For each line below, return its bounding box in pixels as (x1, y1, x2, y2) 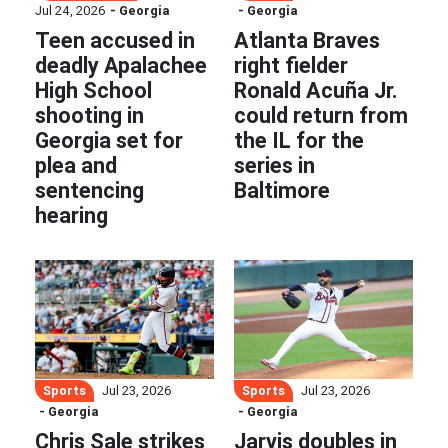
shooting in (35, 101, 144, 129)
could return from (234, 101, 408, 129)
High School (35, 76, 152, 104)
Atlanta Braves (234, 26, 380, 54)
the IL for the (234, 126, 364, 154)
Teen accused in (35, 26, 195, 54)
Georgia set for (35, 126, 183, 154)
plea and (35, 151, 117, 179)
